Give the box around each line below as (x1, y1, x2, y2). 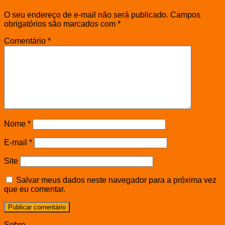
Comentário (4, 36, 48, 45)
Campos (170, 10, 200, 19)
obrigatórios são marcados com (4, 19, 118, 28)
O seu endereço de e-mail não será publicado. (4, 10, 168, 19)
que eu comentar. (4, 184, 65, 193)
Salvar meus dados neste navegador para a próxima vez (16, 175, 216, 184)
